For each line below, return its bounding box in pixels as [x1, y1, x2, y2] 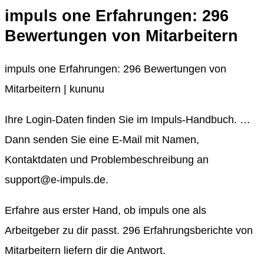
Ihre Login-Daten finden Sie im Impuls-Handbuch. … [5, 114, 250, 126]
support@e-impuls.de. [5, 174, 108, 186]
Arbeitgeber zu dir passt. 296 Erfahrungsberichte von [5, 225, 253, 237]
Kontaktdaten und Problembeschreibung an [5, 154, 209, 166]
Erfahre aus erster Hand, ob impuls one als [5, 204, 206, 217]
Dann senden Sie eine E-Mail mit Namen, [5, 134, 199, 146]
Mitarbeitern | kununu [5, 83, 104, 95]
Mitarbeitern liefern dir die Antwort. [5, 245, 166, 257]
